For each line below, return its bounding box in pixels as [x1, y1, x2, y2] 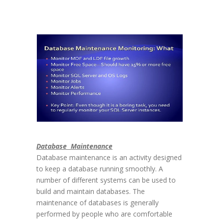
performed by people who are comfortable [36, 209, 172, 219]
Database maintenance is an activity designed [36, 153, 182, 163]
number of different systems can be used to [36, 175, 176, 185]
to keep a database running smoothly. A [36, 164, 163, 174]
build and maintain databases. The [36, 187, 145, 196]
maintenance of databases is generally [36, 198, 159, 208]
